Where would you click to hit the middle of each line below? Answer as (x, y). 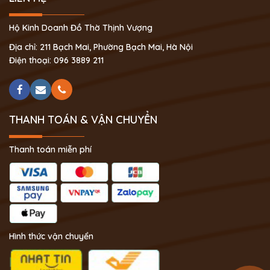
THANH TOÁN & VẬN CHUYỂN (83, 119)
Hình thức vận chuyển (51, 237)
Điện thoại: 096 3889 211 (56, 60)
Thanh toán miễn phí (50, 149)
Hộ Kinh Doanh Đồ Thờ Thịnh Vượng (81, 27)
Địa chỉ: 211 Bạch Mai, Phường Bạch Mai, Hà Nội (101, 47)
